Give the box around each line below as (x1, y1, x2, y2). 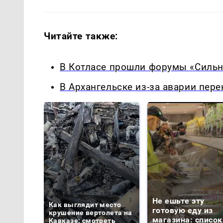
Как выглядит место (49, 201, 121, 209)
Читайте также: (44, 30, 118, 42)
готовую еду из (152, 206, 213, 216)
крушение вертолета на (49, 209, 132, 217)
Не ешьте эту (152, 196, 205, 206)
